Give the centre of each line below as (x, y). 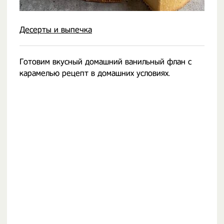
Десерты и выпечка (56, 30)
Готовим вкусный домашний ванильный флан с (105, 62)
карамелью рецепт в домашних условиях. (95, 73)
